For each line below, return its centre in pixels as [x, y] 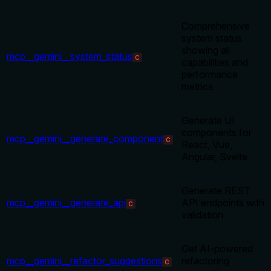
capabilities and [215, 63]
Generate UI [208, 121]
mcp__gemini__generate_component [85, 139]
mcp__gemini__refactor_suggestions [84, 261]
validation [202, 215]
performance [210, 75]
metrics [197, 87]
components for [217, 133]
